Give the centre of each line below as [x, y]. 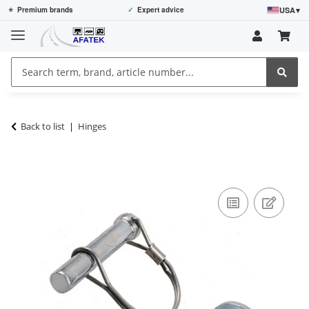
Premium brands [45, 10]
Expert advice [160, 10]
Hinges [92, 126]
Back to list [43, 126]
